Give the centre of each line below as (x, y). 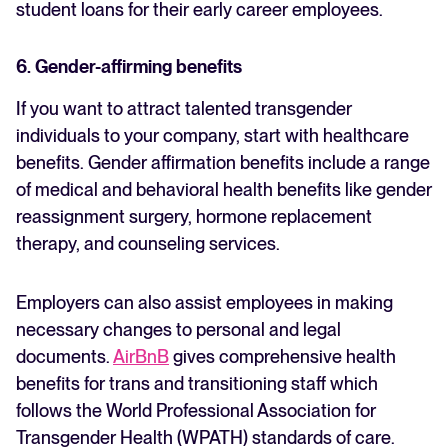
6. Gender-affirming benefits (129, 67)
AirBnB (141, 357)
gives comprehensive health (282, 357)
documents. (64, 357)
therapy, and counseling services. (148, 244)
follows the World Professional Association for (196, 411)
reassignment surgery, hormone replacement (194, 217)
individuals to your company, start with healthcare (212, 136)
